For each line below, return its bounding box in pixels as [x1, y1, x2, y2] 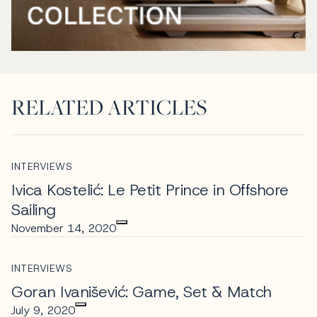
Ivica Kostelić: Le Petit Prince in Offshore [11, 179, 289, 200]
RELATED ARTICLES [11, 92, 207, 121]
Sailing [11, 199, 56, 220]
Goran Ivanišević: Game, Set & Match [11, 281, 272, 302]
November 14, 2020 [11, 220, 116, 236]
